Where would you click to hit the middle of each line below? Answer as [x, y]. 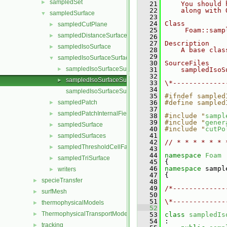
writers [67, 169]
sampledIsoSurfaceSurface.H [106, 80]
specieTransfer [62, 180]
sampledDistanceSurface [92, 35]
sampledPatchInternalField [95, 113]
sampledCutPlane [83, 24]
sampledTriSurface [84, 158]
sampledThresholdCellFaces [98, 147]
